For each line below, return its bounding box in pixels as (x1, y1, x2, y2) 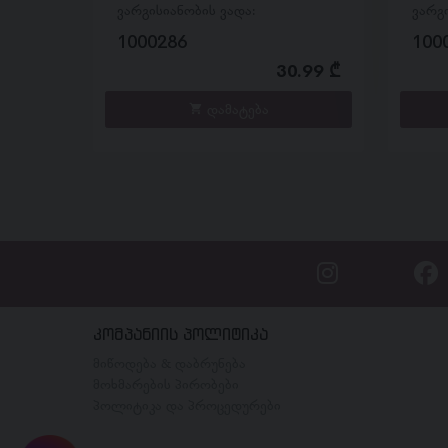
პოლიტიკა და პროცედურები (92, 395, 281, 416)
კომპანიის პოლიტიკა (92, 324, 268, 345)
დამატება (202, 98, 269, 119)
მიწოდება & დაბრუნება (92, 353, 246, 374)
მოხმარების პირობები (92, 374, 239, 395)
